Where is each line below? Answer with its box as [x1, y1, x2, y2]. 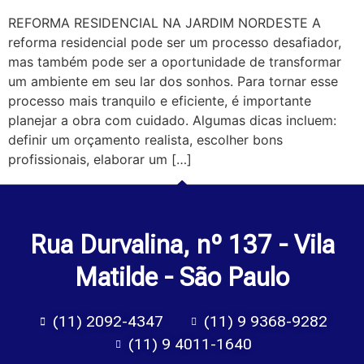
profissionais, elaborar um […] [8, 150, 192, 167]
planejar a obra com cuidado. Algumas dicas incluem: [8, 111, 336, 128]
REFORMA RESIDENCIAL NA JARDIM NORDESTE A [8, 14, 321, 31]
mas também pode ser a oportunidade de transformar [8, 53, 341, 70]
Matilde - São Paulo [75, 262, 289, 292]
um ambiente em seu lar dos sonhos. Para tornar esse [8, 72, 338, 89]
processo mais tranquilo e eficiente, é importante [8, 92, 311, 109]
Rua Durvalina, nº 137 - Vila [29, 229, 335, 260]
